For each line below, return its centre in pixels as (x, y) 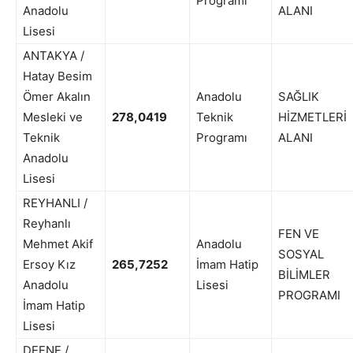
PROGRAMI (309, 295)
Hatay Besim (58, 76)
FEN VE (299, 234)
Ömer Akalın (57, 97)
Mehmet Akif (58, 244)
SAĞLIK (299, 97)
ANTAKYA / (54, 56)
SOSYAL (301, 255)
